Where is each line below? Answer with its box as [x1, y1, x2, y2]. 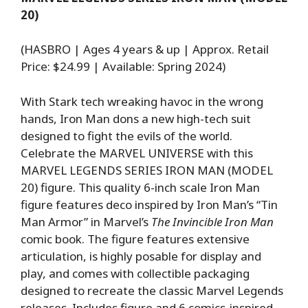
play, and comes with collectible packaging [21, 265, 250, 281]
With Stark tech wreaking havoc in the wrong [21, 93, 263, 109]
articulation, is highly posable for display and [21, 247, 261, 264]
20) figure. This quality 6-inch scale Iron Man [21, 179, 260, 195]
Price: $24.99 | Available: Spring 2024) [21, 58, 225, 75]
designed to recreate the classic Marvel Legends [21, 282, 283, 298]
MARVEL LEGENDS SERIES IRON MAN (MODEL [21, 162, 273, 178]
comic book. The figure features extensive [21, 230, 250, 247]
